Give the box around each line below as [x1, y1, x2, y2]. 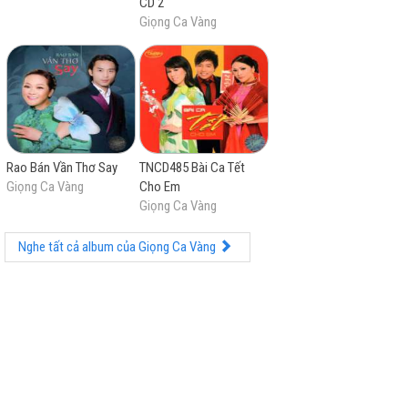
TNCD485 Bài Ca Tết [138, 159, 245, 176]
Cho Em [138, 178, 180, 195]
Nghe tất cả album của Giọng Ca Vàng [18, 238, 219, 255]
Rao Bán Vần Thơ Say [6, 159, 117, 176]
